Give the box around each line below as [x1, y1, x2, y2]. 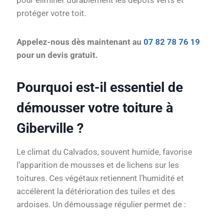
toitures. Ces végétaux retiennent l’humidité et [17, 173, 184, 183]
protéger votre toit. [17, 8, 86, 18]
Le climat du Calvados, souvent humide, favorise [17, 147, 192, 157]
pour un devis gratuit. [17, 50, 98, 60]
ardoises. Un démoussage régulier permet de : [17, 200, 186, 210]
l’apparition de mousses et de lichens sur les [17, 160, 179, 170]
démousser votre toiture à [17, 100, 173, 116]
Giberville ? [17, 120, 84, 137]
